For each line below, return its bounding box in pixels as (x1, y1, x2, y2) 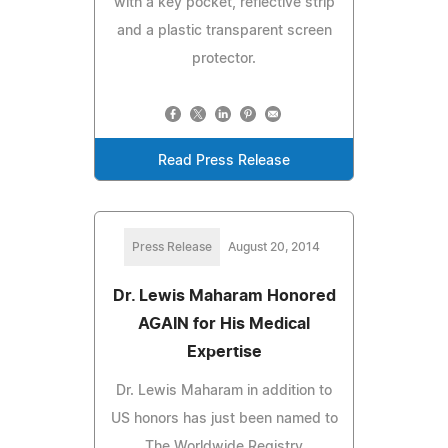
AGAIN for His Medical (138, 315, 310, 332)
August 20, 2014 (228, 240, 320, 253)
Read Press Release (158, 153, 290, 168)
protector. (192, 51, 256, 66)
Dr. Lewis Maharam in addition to (116, 383, 332, 398)
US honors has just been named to (110, 411, 338, 426)
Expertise (186, 343, 262, 360)
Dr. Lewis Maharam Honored (112, 287, 336, 304)
